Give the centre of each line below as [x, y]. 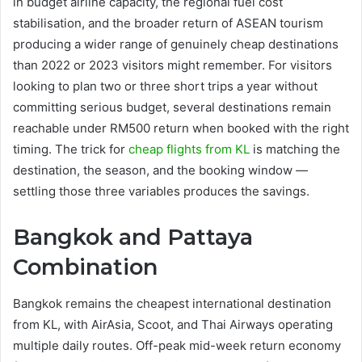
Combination [85, 267]
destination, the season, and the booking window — [160, 170]
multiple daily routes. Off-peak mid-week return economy [177, 345]
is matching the [295, 149]
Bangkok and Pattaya [133, 237]
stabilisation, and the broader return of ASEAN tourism [168, 23]
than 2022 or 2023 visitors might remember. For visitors [173, 65]
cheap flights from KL [189, 149]
